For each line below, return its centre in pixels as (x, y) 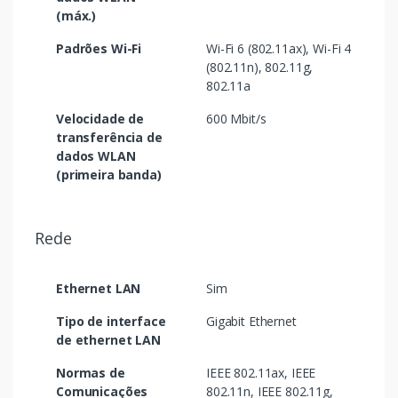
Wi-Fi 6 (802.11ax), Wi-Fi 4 (279, 49)
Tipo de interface (111, 322)
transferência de (109, 138)
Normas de (91, 373)
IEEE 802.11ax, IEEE (261, 373)
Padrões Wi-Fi (99, 49)
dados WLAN (96, 156)
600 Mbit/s (236, 119)
